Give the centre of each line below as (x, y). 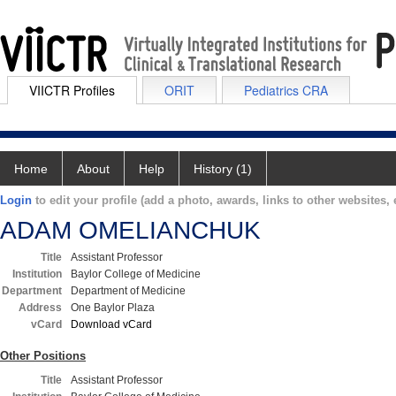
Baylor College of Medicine (136, 274)
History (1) (223, 169)
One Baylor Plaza (113, 308)
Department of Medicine (128, 291)
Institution (37, 274)
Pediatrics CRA (286, 90)
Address (40, 308)
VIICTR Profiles (72, 90)
